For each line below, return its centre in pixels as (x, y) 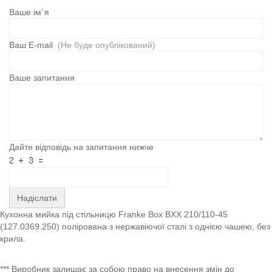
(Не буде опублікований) (107, 45)
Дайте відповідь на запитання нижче (81, 147)
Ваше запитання (42, 78)
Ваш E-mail (33, 45)
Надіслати (37, 198)
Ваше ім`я (29, 12)
